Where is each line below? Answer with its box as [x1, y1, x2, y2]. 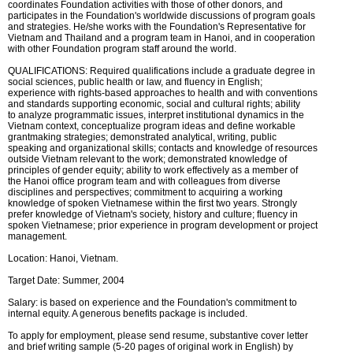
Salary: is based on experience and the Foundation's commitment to [8, 297, 297, 308]
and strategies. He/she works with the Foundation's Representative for [8, 21, 306, 32]
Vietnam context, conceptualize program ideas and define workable [8, 121, 295, 132]
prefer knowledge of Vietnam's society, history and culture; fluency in [8, 209, 298, 220]
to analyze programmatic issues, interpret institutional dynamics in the [8, 110, 304, 121]
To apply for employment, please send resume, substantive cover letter [8, 330, 308, 341]
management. [8, 231, 67, 242]
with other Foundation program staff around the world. [8, 43, 236, 54]
